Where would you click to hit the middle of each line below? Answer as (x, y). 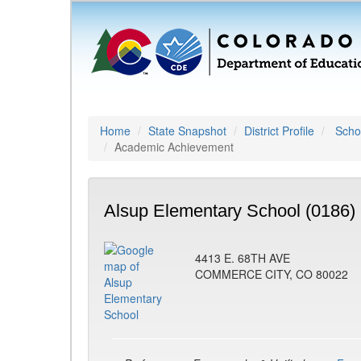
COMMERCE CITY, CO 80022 (272, 274)
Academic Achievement (174, 147)
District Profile (279, 131)
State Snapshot (187, 131)
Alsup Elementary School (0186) (230, 211)
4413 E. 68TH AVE (243, 258)
